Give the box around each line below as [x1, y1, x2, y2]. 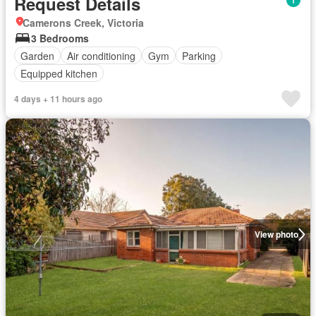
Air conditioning [67, 48, 135, 63]
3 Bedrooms [31, 31, 89, 45]
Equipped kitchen [20, 66, 97, 80]
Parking [182, 48, 216, 63]
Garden [20, 48, 54, 63]
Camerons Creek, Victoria [23, 16, 144, 30]
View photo [254, 228, 298, 241]
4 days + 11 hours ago [14, 92, 102, 105]
